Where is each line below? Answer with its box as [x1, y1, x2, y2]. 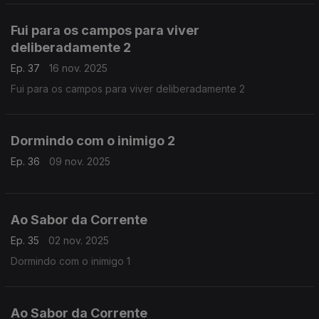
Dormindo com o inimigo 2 [11, 133, 175, 148]
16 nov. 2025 [49, 62, 108, 74]
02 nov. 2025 [48, 234, 109, 246]
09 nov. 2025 [49, 155, 110, 167]
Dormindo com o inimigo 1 [11, 255, 130, 267]
